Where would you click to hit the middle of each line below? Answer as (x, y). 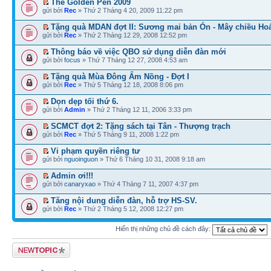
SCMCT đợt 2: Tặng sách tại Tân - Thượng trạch (141, 126)
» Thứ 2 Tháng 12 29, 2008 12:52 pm (132, 35)
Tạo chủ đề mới (35, 246)
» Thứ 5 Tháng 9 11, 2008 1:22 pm (128, 134)
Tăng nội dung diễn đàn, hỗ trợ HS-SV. (124, 200)
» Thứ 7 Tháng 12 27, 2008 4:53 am (134, 60)
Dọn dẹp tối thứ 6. (85, 101)
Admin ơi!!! (72, 175)
